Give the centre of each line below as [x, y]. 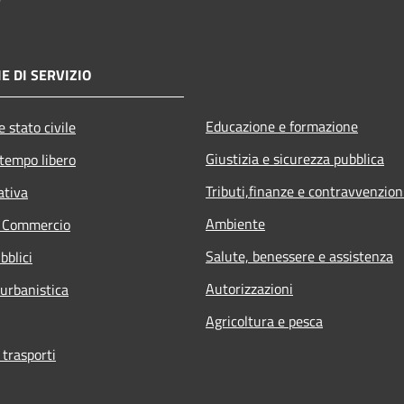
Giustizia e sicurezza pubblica [295, 158]
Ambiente [235, 223]
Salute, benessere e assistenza [299, 256]
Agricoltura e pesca [264, 321]
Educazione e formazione [282, 126]
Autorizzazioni [249, 288]
